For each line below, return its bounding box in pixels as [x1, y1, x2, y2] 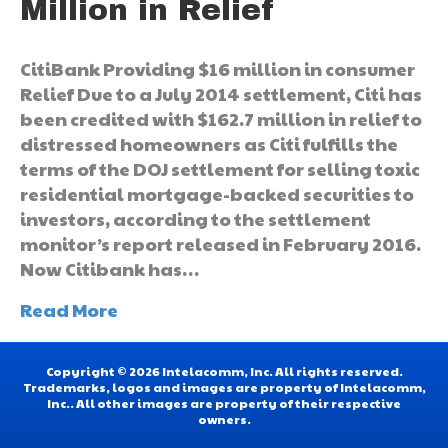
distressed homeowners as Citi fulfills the [20, 131, 398, 157]
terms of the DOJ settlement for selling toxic [20, 156, 420, 182]
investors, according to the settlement [20, 206, 371, 232]
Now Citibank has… [20, 256, 199, 282]
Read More [20, 297, 118, 323]
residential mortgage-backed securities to [20, 181, 414, 207]
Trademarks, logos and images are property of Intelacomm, [22, 379, 426, 396]
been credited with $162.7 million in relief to [20, 106, 422, 132]
